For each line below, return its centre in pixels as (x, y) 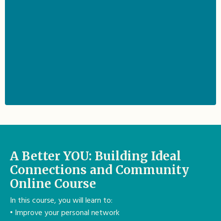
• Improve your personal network (65, 213)
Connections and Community (99, 170)
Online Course (53, 184)
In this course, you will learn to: (61, 201)
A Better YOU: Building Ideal (95, 156)
